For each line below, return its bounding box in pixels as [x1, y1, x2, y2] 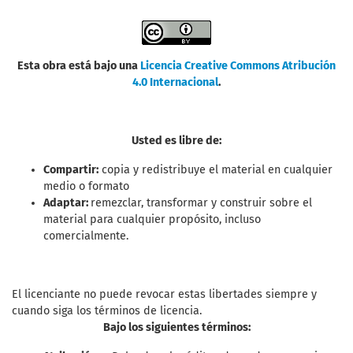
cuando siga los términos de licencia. [12, 304, 202, 318]
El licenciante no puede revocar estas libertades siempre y [12, 288, 317, 302]
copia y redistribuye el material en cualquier [98, 163, 333, 177]
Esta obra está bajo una [17, 59, 140, 73]
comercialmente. [43, 229, 128, 243]
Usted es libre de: [132, 134, 221, 148]
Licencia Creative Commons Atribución [140, 59, 336, 73]
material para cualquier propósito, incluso [43, 213, 261, 227]
